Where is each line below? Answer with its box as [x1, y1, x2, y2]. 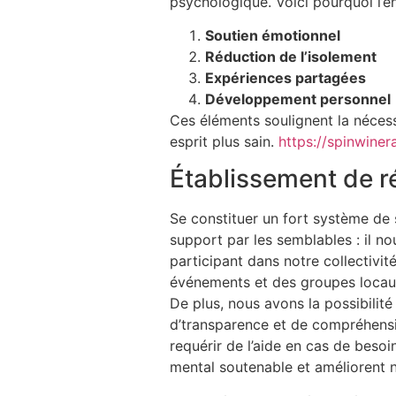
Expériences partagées [205, 69, 366, 88]
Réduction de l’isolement [205, 48, 377, 66]
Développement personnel [205, 90, 391, 109]
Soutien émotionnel [205, 27, 340, 45]
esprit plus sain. [170, 133, 278, 151]
